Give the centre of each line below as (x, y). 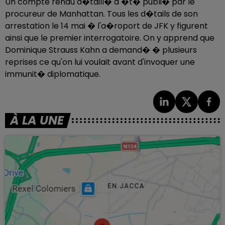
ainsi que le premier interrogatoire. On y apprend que (110, 38)
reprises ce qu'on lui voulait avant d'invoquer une (100, 62)
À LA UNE (37, 120)
